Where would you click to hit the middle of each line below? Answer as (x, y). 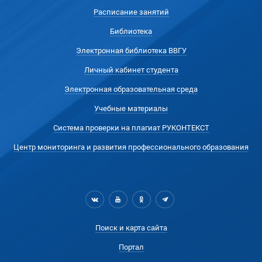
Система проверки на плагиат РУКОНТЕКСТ (131, 128)
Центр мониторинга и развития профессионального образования (131, 147)
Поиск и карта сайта (131, 228)
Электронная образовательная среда (131, 89)
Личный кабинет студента (131, 70)
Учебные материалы (131, 108)
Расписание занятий (131, 12)
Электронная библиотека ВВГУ (131, 51)
